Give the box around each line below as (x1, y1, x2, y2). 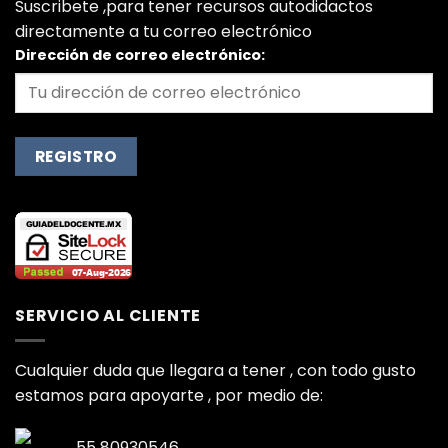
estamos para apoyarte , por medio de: (15, 383, 323, 407)
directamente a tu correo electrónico (15, 19, 312, 43)
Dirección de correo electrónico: (15, 44, 265, 65)
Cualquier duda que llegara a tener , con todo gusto (15, 358, 416, 382)
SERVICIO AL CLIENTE (15, 304, 202, 328)
